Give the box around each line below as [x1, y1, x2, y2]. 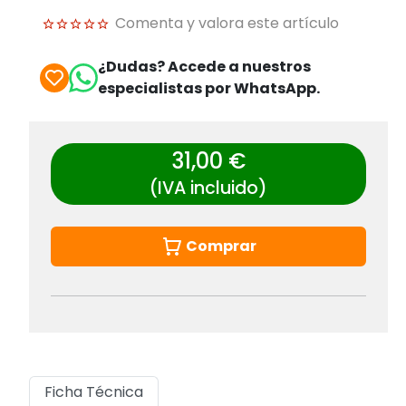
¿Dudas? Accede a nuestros [98, 55, 311, 77]
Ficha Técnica [44, 381, 143, 402]
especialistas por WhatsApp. [98, 77, 320, 99]
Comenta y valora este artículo [115, 12, 339, 34]
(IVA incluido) [150, 175, 267, 200]
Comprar [185, 235, 256, 256]
